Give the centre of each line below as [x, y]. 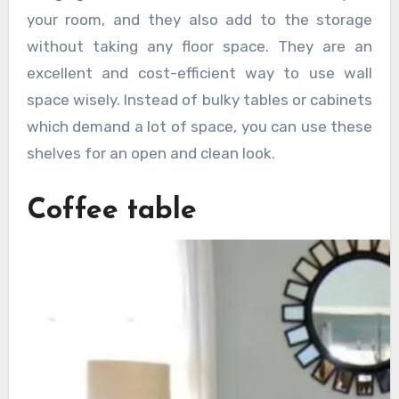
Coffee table [111, 211]
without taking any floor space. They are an [199, 46]
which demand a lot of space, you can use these [199, 126]
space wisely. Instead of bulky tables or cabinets [199, 99]
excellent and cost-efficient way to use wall [199, 73]
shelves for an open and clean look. [151, 153]
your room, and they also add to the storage [199, 19]
